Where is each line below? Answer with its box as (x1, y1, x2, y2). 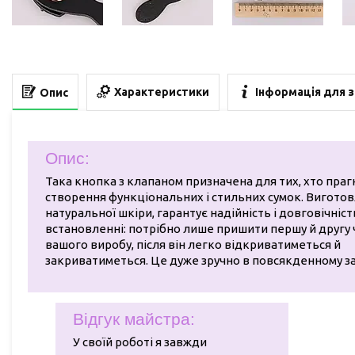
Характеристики (114, 86, 209, 99)
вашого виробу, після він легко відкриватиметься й (45, 238, 342, 252)
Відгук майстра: (73, 309, 195, 328)
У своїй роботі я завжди (73, 335, 207, 349)
